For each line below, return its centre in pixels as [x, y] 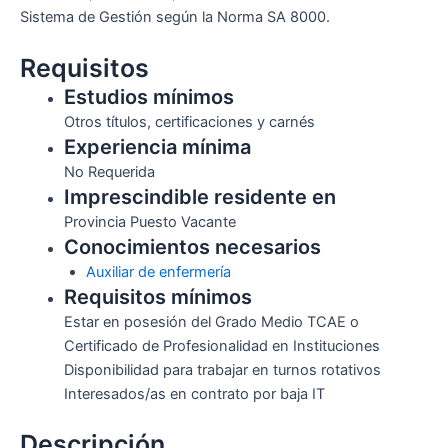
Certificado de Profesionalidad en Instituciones [221, 346]
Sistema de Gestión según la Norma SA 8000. [175, 16]
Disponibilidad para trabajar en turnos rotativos [222, 370]
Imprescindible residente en [199, 197]
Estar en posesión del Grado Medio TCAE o [211, 322]
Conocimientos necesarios [192, 247]
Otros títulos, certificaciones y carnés [189, 122]
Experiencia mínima [157, 147]
